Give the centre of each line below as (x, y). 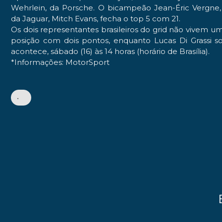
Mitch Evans (73, 18)
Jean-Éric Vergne (187, 7)
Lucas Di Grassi (183, 40)
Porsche (78, 7)
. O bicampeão (124, 7)
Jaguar (35, 18)
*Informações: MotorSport (60, 62)
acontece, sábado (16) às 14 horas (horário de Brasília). (110, 51)
